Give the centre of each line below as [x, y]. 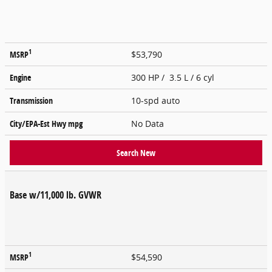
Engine [20, 77]
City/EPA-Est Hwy [39, 123]
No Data [150, 123]
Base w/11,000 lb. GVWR [56, 195]
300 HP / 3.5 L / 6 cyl [174, 77]
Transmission [31, 100]
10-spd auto [157, 100]
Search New [136, 152]
